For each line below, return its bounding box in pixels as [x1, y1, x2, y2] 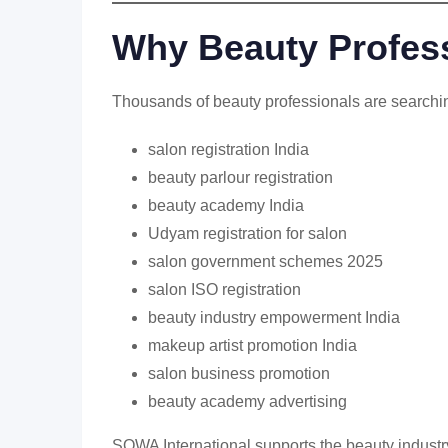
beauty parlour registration [148, 169, 333, 186]
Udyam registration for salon [148, 225, 347, 242]
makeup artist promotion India [148, 337, 357, 354]
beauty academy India [148, 197, 304, 214]
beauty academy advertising [148, 393, 347, 410]
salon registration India [148, 141, 309, 158]
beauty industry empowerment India [148, 309, 400, 326]
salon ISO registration [148, 281, 301, 298]
